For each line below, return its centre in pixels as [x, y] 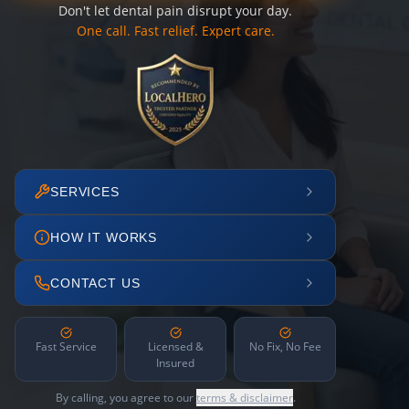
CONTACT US [95, 283]
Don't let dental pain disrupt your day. [175, 10]
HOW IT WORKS [104, 237]
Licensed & [175, 346]
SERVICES [85, 192]
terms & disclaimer [244, 398]
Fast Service [66, 346]
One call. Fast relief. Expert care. [175, 31]
